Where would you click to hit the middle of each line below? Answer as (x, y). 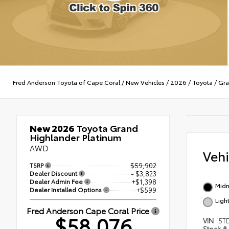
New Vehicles (145, 82)
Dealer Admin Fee (57, 181)
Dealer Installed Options (66, 189)
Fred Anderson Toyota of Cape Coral (66, 82)
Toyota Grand (106, 128)
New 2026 (52, 128)
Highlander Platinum (76, 137)
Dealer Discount (54, 173)
